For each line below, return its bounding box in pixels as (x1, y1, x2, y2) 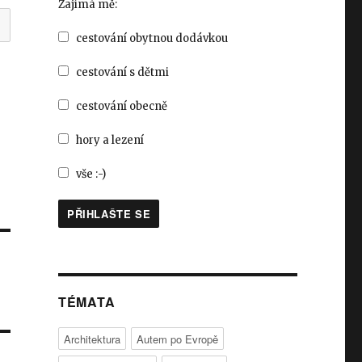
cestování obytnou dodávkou (75, 32, 228, 46)
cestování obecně (75, 99, 167, 114)
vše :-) (75, 167, 106, 182)
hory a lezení (75, 133, 144, 148)
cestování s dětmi (75, 65, 169, 80)
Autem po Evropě (136, 331, 218, 347)
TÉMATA (57, 293, 116, 312)
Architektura (63, 331, 120, 347)
